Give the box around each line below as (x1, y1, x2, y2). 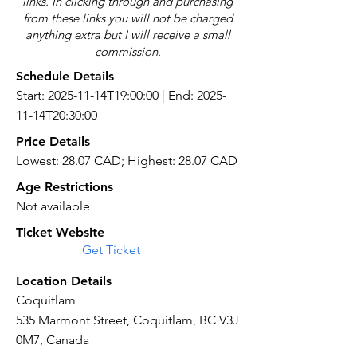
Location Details (16, 273, 112, 288)
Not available (16, 198, 90, 214)
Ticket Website (16, 225, 104, 240)
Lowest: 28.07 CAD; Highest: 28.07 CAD (16, 153, 237, 168)
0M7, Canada (16, 332, 89, 347)
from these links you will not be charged (22, 10, 233, 25)
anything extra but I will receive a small (25, 27, 230, 42)
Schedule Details (16, 69, 114, 84)
